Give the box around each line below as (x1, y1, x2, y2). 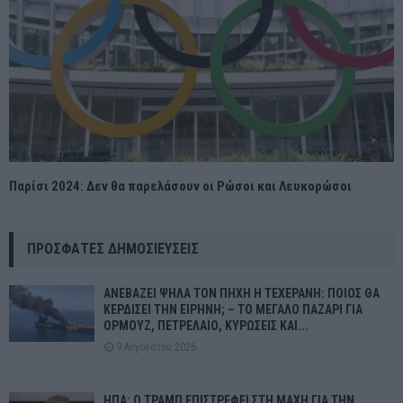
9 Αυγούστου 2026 (116, 340, 196, 354)
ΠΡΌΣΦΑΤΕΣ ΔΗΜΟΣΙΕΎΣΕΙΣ (27, 239, 199, 257)
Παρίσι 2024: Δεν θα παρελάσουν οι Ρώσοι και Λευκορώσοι (9, 177, 352, 194)
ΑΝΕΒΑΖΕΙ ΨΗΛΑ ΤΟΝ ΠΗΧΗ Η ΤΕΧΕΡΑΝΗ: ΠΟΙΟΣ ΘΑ (103, 285, 380, 300)
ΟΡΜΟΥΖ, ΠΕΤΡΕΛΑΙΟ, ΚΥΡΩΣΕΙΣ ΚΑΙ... (103, 318, 309, 333)
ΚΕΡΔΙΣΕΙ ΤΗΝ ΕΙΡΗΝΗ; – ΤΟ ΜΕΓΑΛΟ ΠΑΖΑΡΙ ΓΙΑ (103, 301, 363, 317)
